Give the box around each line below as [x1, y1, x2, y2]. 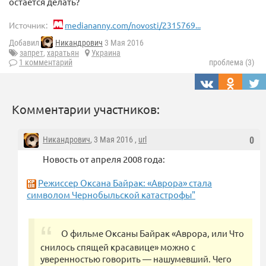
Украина [91, 48, 121, 58]
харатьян [47, 48, 79, 58]
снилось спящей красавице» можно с [40, 241, 195, 253]
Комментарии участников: [12, 102, 160, 117]
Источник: [9, 20, 47, 31]
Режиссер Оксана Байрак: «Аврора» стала [38, 177, 212, 189]
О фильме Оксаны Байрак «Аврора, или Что [61, 227, 244, 239]
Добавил [9, 38, 41, 48]
